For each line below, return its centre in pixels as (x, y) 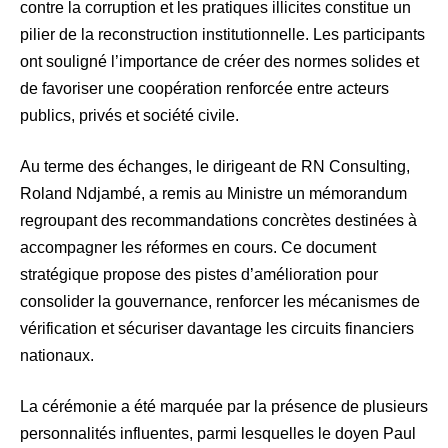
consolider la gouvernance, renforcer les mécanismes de (220, 301)
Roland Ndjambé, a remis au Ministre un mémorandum (213, 193)
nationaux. (57, 355)
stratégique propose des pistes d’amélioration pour (199, 274)
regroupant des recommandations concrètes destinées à (218, 220)
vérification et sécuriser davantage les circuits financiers (217, 328)
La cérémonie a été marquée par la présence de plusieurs (224, 406)
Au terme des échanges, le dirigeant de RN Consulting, (215, 166)
